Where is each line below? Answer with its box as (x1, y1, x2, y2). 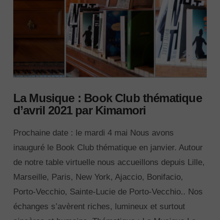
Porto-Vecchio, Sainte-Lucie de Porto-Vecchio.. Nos (13, 187, 203, 196)
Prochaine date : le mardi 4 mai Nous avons (13, 128, 174, 137)
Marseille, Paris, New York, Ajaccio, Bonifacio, (13, 172, 183, 182)
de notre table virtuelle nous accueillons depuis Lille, (13, 157, 205, 167)
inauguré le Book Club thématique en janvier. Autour (13, 142, 203, 152)
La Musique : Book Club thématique (13, 92, 202, 105)
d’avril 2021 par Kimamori (13, 104, 146, 117)
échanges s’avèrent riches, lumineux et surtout (13, 201, 185, 211)
